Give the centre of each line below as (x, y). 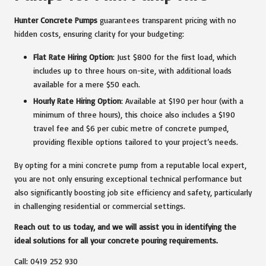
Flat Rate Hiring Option (73, 56)
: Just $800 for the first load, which (175, 56)
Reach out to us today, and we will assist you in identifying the (125, 226)
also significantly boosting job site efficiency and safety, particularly (133, 192)
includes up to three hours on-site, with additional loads (132, 70)
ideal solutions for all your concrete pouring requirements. (116, 240)
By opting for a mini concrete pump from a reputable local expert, (130, 164)
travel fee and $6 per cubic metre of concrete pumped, (131, 128)
